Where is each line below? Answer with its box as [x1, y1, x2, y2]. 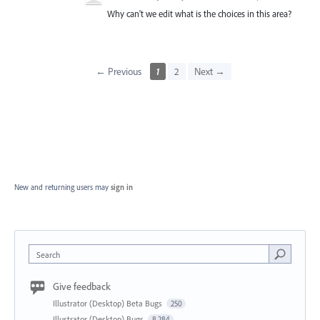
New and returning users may [14, 181, 111, 192]
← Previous [95, 64, 141, 78]
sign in [111, 181, 133, 192]
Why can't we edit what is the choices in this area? [107, 7, 291, 19]
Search [36, 249, 60, 260]
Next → [194, 64, 225, 78]
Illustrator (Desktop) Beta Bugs [53, 297, 164, 309]
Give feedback [53, 279, 111, 293]
